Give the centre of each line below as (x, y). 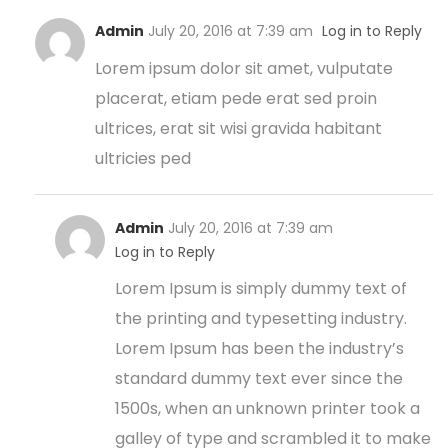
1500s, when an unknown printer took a (267, 408)
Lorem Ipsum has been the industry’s (259, 348)
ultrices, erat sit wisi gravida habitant (238, 128)
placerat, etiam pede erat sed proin (236, 98)
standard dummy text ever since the (259, 378)
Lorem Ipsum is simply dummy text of (261, 288)
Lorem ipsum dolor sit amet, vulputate (244, 68)
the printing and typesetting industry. (261, 318)
